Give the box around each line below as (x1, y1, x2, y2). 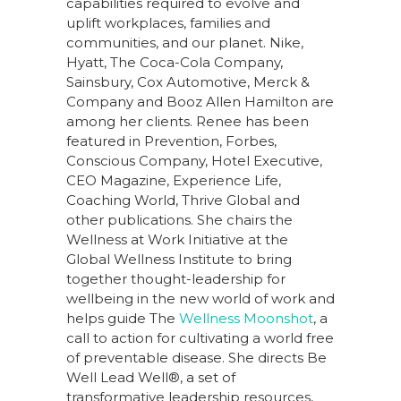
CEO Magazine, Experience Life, (66, 172, 281, 189)
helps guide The (66, 310, 179, 327)
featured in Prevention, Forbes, (66, 132, 277, 149)
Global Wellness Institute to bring (66, 251, 292, 268)
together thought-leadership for (66, 270, 286, 287)
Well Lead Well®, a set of (66, 369, 235, 386)
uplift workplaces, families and (66, 14, 270, 31)
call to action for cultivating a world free (66, 329, 334, 346)
